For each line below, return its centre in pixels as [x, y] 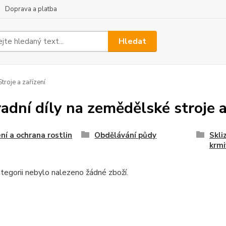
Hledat [133, 41]
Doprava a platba [31, 9]
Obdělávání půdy [126, 135]
